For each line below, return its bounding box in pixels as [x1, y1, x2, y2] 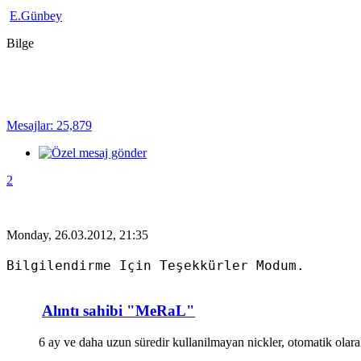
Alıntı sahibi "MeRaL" [42, 302, 195, 320]
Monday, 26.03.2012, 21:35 [6, 227, 148, 242]
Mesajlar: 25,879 [6, 118, 92, 132]
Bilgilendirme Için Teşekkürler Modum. [6, 257, 305, 273]
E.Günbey [10, 8, 62, 23]
